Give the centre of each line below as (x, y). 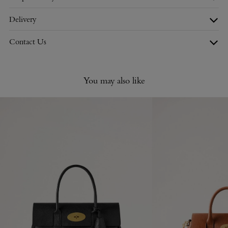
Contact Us (28, 41)
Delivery (23, 19)
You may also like (114, 81)
